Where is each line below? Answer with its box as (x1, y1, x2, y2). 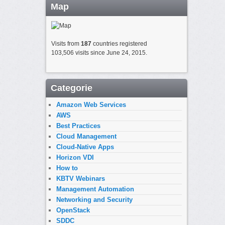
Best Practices (56, 122, 100, 130)
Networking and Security (56, 195, 133, 203)
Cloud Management (56, 132, 117, 140)
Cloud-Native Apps (56, 143, 114, 151)
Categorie (50, 82, 92, 93)
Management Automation (56, 185, 134, 193)
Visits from (51, 40, 81, 48)
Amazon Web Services (56, 100, 126, 108)
